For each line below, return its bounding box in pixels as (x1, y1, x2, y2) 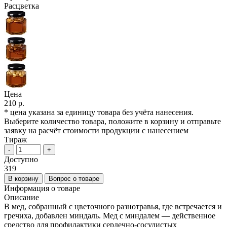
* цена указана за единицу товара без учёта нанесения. (4, 108, 194, 117)
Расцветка (4, 2, 39, 11)
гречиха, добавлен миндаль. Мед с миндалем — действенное (4, 211, 215, 220)
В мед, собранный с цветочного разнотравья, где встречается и (4, 202, 222, 211)
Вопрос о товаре (49, 175, 99, 183)
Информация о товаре (4, 184, 80, 193)
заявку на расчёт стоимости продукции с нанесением (4, 126, 188, 135)
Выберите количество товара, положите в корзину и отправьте (4, 117, 221, 126)
